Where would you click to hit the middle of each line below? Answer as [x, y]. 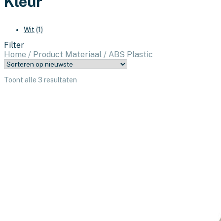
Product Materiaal [67, 54]
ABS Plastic [130, 54]
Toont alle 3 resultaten [40, 80]
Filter [14, 45]
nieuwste [91, 95]
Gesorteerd [94, 79]
